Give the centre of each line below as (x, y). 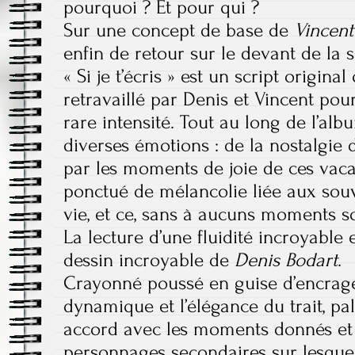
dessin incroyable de (149, 260)
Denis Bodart (286, 260)
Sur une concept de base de (179, 30)
